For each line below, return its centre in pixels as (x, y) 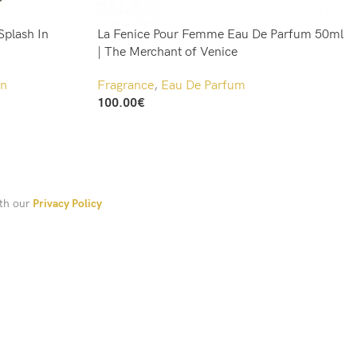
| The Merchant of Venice (167, 52)
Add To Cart (127, 118)
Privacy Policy (67, 204)
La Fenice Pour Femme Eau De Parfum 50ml (220, 35)
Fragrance (126, 86)
